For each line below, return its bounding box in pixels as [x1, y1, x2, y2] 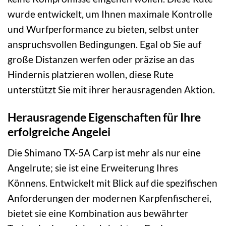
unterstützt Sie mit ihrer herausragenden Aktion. [8, 84, 215, 96]
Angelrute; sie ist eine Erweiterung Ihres [8, 161, 178, 174]
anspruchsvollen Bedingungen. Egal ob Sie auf [8, 38, 201, 50]
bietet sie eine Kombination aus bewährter [8, 207, 189, 219]
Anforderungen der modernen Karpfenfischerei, [8, 192, 211, 204]
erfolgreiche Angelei [8, 124, 110, 139]
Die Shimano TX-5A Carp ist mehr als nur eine [8, 146, 201, 158]
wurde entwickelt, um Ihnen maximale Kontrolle [8, 8, 212, 20]
